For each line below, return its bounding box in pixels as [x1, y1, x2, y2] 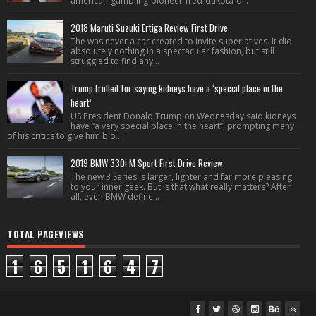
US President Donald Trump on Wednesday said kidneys [71, 110, 296, 122]
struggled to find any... [71, 55, 159, 67]
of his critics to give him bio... [7, 130, 122, 142]
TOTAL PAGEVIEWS [7, 227, 85, 241]
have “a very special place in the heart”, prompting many [71, 120, 294, 132]
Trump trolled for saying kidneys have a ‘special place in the [71, 81, 283, 95]
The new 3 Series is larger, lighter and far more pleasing [71, 171, 292, 183]
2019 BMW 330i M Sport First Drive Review [71, 156, 223, 170]
